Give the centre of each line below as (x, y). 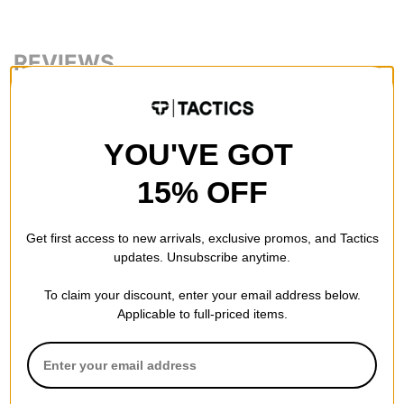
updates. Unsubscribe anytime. (202, 257)
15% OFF (202, 192)
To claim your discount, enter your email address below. (202, 295)
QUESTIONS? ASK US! (111, 248)
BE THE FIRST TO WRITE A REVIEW (166, 121)
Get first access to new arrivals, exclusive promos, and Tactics (202, 238)
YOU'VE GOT (202, 154)
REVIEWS (64, 63)
